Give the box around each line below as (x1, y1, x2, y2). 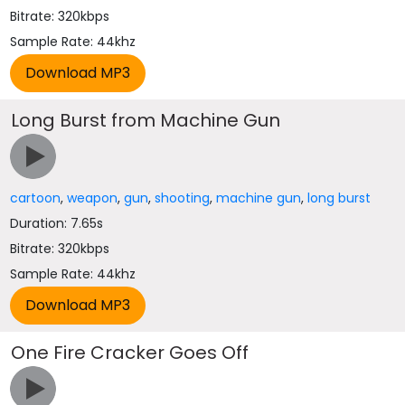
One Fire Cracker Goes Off (11, 340, 250, 365)
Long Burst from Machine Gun (11, 108, 281, 133)
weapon (67, 189, 118, 207)
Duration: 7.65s (10, 214, 104, 232)
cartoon (10, 189, 61, 207)
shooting (155, 189, 211, 207)
